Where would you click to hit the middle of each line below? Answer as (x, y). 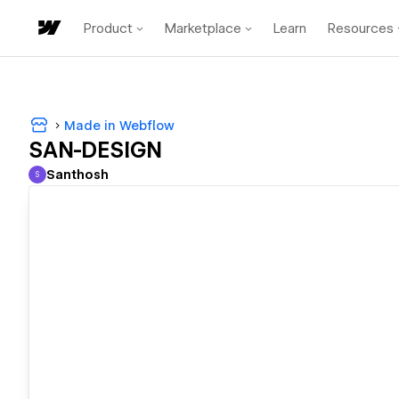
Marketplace (203, 28)
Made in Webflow (119, 125)
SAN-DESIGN (95, 151)
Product (108, 28)
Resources (361, 28)
